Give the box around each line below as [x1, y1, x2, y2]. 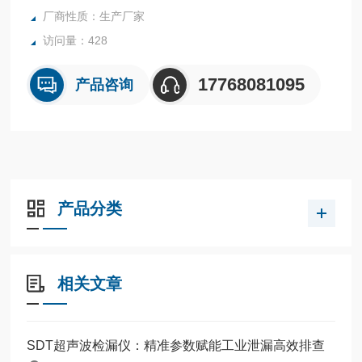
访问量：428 [43, 33, 108, 47]
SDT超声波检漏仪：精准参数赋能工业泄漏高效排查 [27, 338, 326, 352]
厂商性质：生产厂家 [43, 9, 145, 23]
